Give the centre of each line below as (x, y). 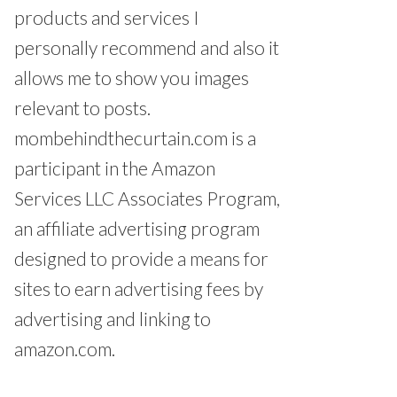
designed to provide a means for (141, 259)
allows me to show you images (132, 78)
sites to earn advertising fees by (139, 289)
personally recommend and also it (147, 48)
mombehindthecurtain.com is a (135, 138)
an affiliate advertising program (137, 229)
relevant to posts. (82, 108)
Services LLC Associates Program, (147, 198)
